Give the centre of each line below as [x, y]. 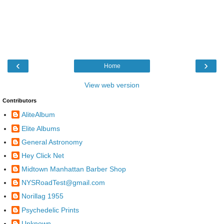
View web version [112, 85]
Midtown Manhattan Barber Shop [74, 169]
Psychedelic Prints [50, 210]
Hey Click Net [43, 155]
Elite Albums [41, 128]
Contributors [19, 100]
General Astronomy [52, 142]
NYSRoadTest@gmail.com [63, 183]
